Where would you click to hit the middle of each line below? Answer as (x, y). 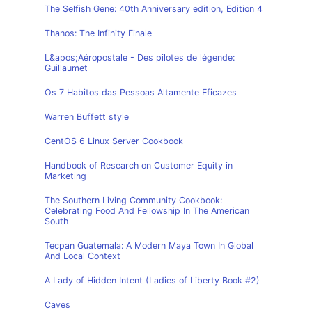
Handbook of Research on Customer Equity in (139, 165)
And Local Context (83, 256)
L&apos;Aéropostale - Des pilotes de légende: (140, 57)
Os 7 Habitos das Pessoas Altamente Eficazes (141, 92)
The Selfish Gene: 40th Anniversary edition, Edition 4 (154, 9)
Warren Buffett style (87, 117)
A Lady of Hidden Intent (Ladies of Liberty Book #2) (152, 280)
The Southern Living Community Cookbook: (133, 200)
